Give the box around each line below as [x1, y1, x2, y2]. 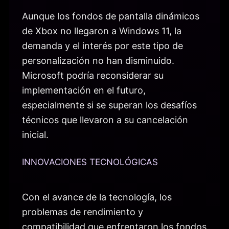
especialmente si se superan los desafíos [22, 100, 197, 111]
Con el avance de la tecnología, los [22, 191, 172, 202]
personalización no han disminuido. [22, 55, 174, 66]
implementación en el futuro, [22, 85, 146, 96]
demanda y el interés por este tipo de [22, 40, 183, 52]
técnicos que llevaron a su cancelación [22, 114, 188, 126]
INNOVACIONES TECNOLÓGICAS [22, 156, 158, 167]
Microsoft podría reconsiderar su [22, 70, 164, 81]
